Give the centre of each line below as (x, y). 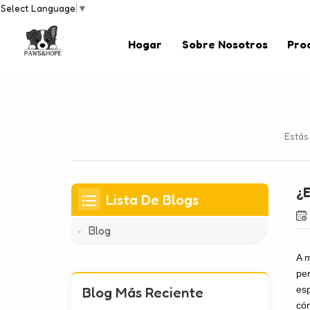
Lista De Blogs (153, 199)
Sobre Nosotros (225, 45)
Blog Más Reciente (143, 292)
